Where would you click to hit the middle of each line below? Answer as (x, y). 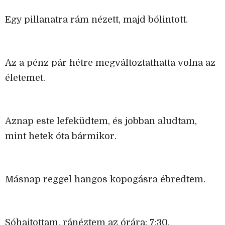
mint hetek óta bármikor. (61, 136)
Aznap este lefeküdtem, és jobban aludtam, (101, 121)
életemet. (25, 78)
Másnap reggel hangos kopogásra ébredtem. (105, 180)
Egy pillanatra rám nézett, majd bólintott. (96, 20)
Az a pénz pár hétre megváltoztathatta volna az (110, 63)
